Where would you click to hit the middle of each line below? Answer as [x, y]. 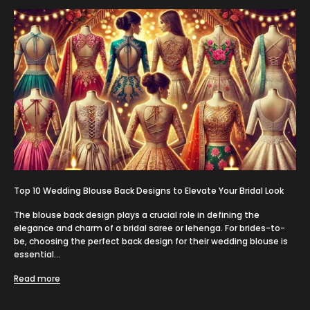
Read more [37, 279]
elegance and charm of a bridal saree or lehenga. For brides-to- [149, 228]
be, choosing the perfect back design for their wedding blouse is [151, 241]
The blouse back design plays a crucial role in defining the [137, 215]
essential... [37, 255]
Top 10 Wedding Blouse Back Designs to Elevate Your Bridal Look [149, 191]
